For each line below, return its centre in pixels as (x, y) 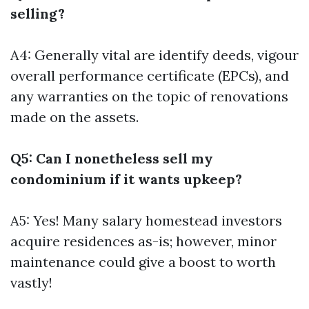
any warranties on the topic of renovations (149, 97)
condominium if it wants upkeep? (126, 179)
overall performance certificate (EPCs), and (150, 76)
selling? (38, 14)
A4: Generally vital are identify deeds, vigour (154, 55)
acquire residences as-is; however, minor (143, 241)
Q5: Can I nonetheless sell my (112, 159)
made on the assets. (74, 117)
